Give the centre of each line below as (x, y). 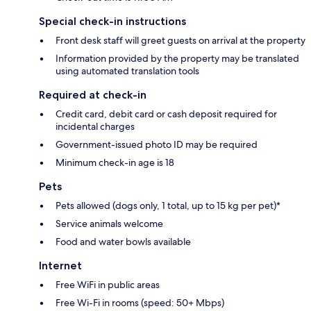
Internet (60, 265)
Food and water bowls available (123, 241)
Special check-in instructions (112, 21)
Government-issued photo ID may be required (157, 144)
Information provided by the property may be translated (177, 58)
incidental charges (95, 126)
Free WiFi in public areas (108, 284)
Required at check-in (93, 94)
